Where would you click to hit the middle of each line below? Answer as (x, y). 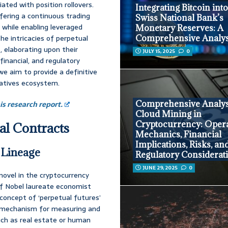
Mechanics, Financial (179, 135)
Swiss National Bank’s (180, 18)
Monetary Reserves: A (180, 28)
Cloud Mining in (169, 114)
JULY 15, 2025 (159, 51)
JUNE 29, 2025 (161, 168)
